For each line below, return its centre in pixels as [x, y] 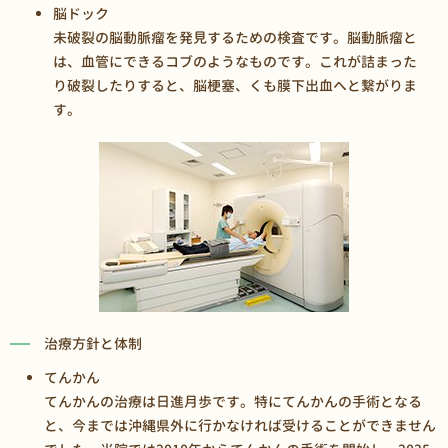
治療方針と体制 [93, 343]
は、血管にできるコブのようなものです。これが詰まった [234, 61]
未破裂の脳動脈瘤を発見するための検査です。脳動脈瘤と [234, 37]
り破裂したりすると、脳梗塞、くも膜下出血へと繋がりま [234, 85]
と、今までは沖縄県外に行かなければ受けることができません [239, 425]
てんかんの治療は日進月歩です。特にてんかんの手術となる [232, 401]
